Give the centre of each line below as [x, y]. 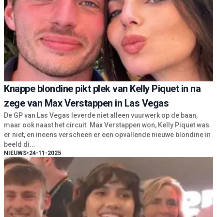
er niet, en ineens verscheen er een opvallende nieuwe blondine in [107, 135]
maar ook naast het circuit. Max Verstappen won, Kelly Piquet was [107, 125]
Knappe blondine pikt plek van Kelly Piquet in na [102, 89]
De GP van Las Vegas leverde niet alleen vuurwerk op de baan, [101, 116]
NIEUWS [15, 153]
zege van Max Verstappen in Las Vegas [86, 103]
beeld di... [20, 145]
